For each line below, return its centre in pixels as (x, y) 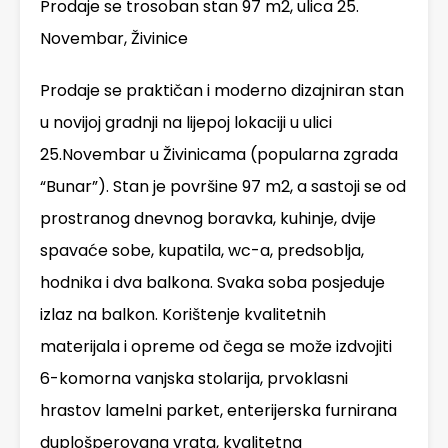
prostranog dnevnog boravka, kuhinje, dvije (208, 219)
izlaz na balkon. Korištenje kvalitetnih (183, 315)
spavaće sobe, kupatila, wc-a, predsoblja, (202, 251)
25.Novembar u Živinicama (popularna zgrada (219, 155)
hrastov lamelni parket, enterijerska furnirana (218, 411)
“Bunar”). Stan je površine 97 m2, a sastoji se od (223, 187)
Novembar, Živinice (114, 39)
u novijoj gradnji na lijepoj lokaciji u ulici (186, 123)
